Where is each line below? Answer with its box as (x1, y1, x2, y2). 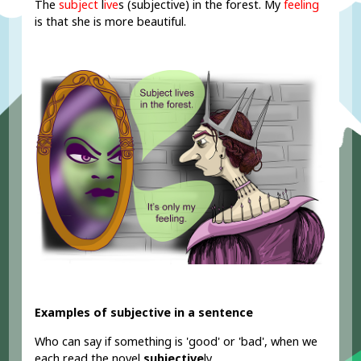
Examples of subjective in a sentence (35, 305, 254, 321)
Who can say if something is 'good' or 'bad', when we (35, 333, 318, 349)
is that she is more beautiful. (35, 13, 190, 29)
